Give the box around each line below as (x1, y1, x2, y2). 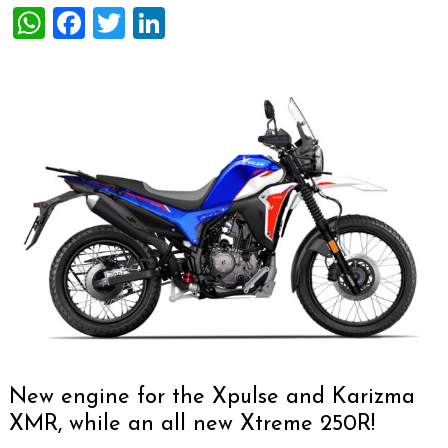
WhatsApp (45, 3, 205, 42)
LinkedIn (165, 3, 296, 42)
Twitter (125, 3, 234, 42)
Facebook (85, 3, 232, 42)
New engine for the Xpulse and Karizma (9, 385, 415, 409)
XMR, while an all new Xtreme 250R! (9, 412, 375, 436)
